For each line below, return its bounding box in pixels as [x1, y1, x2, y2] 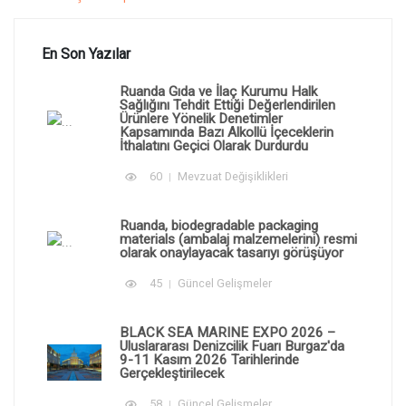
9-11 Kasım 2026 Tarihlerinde [120, 351, 299, 368]
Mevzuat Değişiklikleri [178, 169, 288, 183]
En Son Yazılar [42, 44, 130, 63]
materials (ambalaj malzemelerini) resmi [120, 230, 357, 247]
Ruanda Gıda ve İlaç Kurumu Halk [120, 82, 317, 100]
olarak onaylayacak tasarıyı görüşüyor [120, 244, 343, 261]
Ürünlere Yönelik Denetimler [120, 110, 283, 127]
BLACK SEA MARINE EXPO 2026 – [120, 324, 335, 341]
